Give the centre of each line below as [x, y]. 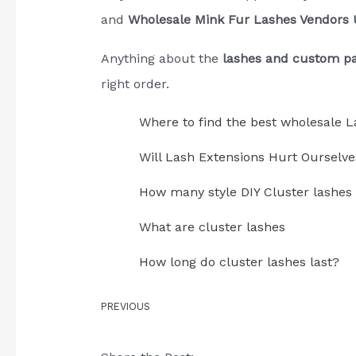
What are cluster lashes [212, 227]
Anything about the [161, 58]
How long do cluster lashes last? [239, 262]
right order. [135, 83]
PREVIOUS [125, 307]
